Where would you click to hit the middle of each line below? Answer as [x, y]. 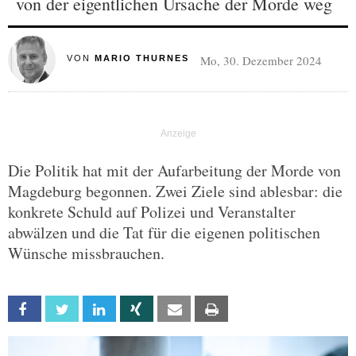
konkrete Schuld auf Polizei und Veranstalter [152, 212]
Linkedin [133, 310]
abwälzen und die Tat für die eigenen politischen [164, 232]
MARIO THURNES [141, 58]
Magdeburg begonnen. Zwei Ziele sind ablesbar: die [175, 191]
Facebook [63, 310]
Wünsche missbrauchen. [86, 253]
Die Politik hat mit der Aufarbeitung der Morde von [174, 170]
